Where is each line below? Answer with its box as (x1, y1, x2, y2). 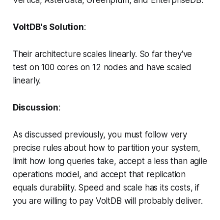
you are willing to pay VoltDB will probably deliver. (12, 195, 203, 206)
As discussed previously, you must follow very (12, 129, 188, 139)
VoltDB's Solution (12, 22, 84, 32)
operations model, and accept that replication (12, 169, 186, 179)
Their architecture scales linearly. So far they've (12, 49, 192, 59)
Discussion (12, 102, 59, 112)
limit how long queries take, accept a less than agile (12, 156, 207, 166)
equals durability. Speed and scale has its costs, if (12, 182, 199, 192)
